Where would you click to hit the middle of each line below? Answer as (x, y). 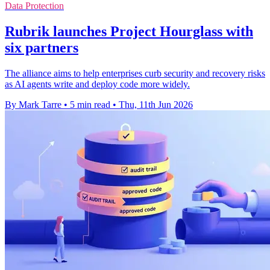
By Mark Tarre (33, 104)
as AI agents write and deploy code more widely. (97, 84)
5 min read (90, 104)
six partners (42, 48)
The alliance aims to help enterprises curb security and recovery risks (135, 73)
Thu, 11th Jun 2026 (156, 104)
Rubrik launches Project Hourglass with (129, 31)
